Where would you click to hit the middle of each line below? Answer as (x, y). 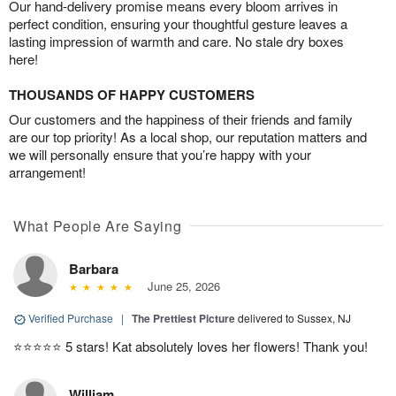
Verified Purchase (71, 318)
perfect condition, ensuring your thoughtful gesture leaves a (178, 24)
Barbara (94, 269)
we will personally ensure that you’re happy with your (160, 155)
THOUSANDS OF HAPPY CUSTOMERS (132, 95)
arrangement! (47, 172)
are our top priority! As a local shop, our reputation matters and (188, 137)
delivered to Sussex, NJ (294, 318)
